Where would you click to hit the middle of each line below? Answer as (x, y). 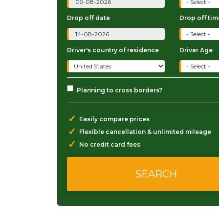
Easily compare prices (114, 119)
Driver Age (196, 50)
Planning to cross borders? (120, 90)
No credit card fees (110, 144)
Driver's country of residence (113, 50)
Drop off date (88, 18)
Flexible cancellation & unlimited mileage (145, 132)
